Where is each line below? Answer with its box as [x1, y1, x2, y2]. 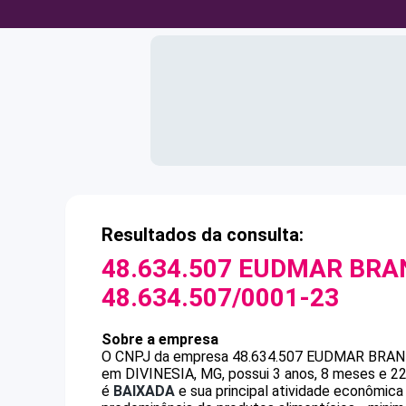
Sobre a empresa [101, 331, 218, 348]
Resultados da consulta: [101, 224, 304, 246]
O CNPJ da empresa [101, 348, 232, 365]
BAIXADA [113, 382, 175, 400]
